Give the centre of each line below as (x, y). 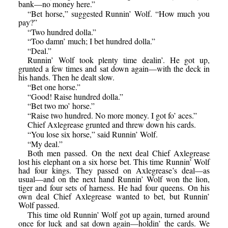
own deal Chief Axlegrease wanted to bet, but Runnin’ (114, 196)
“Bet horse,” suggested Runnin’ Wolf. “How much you (119, 13)
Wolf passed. (39, 205)
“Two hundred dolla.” (62, 32)
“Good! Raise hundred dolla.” (76, 96)
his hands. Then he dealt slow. (66, 77)
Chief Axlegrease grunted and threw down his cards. (112, 125)
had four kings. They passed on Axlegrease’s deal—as (114, 170)
